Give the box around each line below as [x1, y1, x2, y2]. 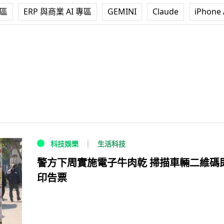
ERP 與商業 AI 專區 [23, 6, 91, 17]
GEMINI [107, 6, 136, 17]
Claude [152, 6, 178, 17]
